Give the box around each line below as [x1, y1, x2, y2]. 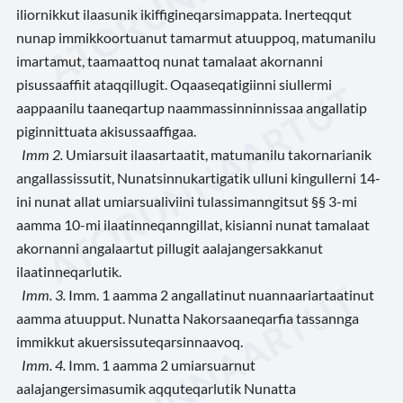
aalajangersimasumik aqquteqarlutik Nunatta [16, 380, 296, 398]
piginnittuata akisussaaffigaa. [16, 121, 196, 139]
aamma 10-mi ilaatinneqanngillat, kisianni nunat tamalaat [16, 215, 370, 233]
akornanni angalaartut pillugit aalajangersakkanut [16, 238, 323, 256]
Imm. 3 [22, 286, 63, 304]
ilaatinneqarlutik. [16, 262, 121, 280]
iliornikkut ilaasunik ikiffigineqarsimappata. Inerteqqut [16, 4, 352, 22]
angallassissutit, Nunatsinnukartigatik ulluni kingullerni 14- [16, 168, 381, 186]
